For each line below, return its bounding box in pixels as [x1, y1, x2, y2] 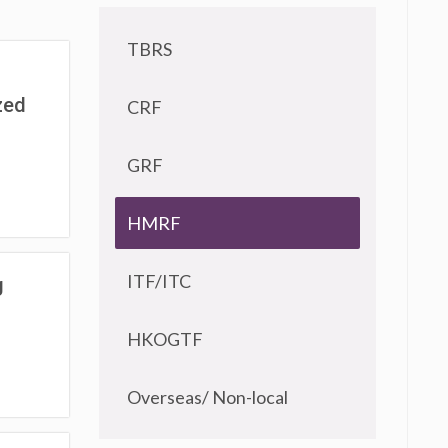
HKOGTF [126, 328, 203, 350]
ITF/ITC [126, 270, 191, 292]
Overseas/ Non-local [126, 386, 288, 408]
